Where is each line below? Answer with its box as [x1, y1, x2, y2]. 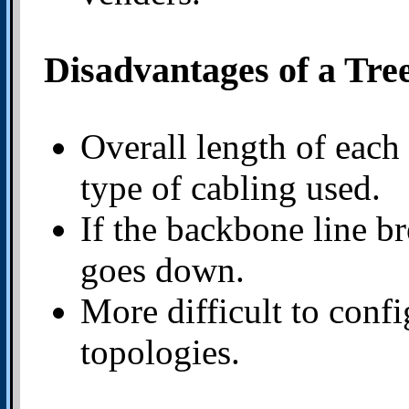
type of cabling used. [80, 168, 381, 208]
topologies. [80, 332, 240, 372]
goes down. [80, 250, 245, 290]
